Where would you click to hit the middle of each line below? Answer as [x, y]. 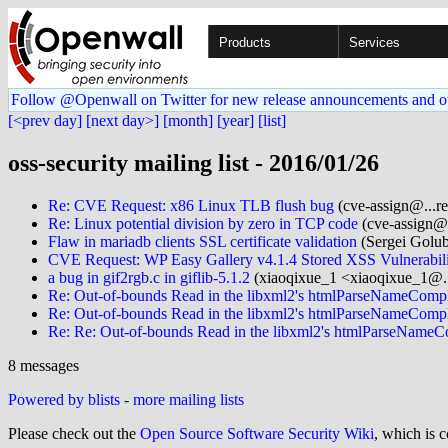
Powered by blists [64, 399]
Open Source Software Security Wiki [257, 433]
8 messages [43, 365]
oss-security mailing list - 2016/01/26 [193, 162]
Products [245, 42]
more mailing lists [188, 399]
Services [374, 42]
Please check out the [74, 433]
